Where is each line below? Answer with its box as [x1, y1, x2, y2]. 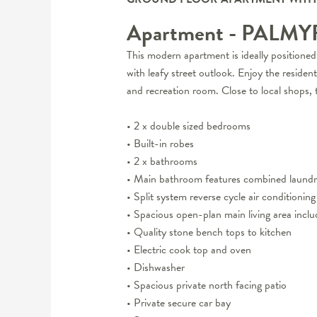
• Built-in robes [126, 135, 194, 153]
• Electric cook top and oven [126, 241, 251, 259]
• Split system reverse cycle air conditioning [126, 188, 316, 206]
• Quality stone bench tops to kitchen [126, 224, 292, 241]
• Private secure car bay [126, 294, 231, 312]
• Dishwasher [126, 259, 185, 277]
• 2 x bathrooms [126, 153, 197, 171]
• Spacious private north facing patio [126, 277, 287, 294]
